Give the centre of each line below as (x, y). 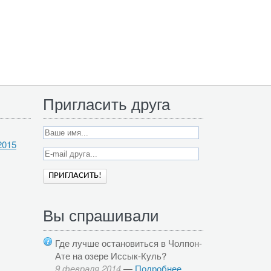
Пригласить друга (106, 103)
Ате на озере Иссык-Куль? (111, 255)
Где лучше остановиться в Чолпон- (129, 243)
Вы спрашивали (101, 214)
